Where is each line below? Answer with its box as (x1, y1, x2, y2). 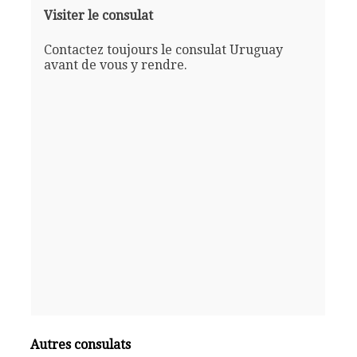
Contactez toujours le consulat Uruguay (43, 41, 283, 57)
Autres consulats (30, 336, 131, 352)
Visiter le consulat (43, 7, 153, 23)
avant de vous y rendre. (43, 57, 187, 73)
